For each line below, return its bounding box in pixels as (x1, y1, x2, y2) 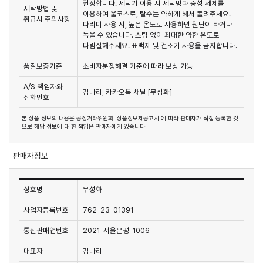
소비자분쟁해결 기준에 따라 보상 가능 (83, 62, 193, 71)
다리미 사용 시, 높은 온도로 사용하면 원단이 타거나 (83, 20, 232, 29)
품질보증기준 (23, 62, 62, 71)
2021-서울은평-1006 (83, 226, 150, 235)
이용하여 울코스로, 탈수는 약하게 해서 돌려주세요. (83, 9, 231, 19)
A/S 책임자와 (23, 82, 63, 92)
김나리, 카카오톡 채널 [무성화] (83, 87, 172, 97)
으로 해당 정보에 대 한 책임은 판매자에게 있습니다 (22, 123, 145, 131)
